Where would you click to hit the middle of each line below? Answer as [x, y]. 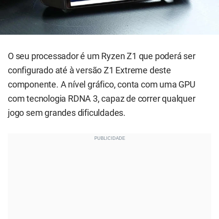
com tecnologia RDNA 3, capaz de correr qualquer [102, 99]
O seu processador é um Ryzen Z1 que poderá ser [102, 56]
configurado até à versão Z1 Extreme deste [89, 71]
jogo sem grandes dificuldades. [67, 113]
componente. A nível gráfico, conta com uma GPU [102, 85]
